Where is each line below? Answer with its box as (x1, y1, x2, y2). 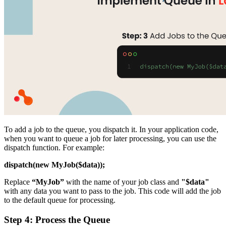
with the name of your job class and (66, 178, 181, 187)
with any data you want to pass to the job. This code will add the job (4, 187, 221, 196)
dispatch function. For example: (4, 143, 104, 152)
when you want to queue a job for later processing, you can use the (4, 134, 216, 143)
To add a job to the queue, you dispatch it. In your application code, (4, 125, 218, 134)
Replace (4, 178, 32, 187)
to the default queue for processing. (4, 196, 116, 205)
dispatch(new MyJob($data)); (4, 160, 105, 169)
